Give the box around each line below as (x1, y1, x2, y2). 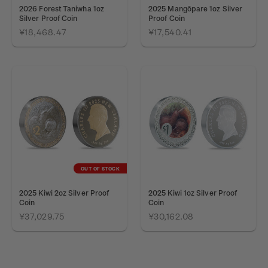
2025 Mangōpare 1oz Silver (148, 4, 243, 13)
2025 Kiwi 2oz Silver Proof (19, 188, 109, 197)
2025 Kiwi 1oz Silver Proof (148, 188, 237, 197)
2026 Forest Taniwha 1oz (19, 4, 104, 13)
